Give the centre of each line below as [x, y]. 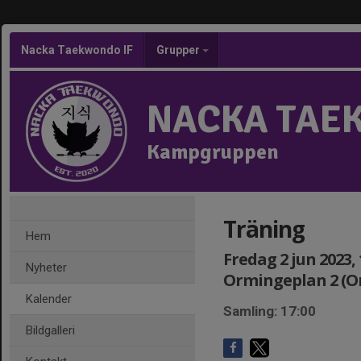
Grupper [179, 50]
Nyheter [46, 268]
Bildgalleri [50, 330]
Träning [264, 229]
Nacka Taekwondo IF [77, 50]
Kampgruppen [213, 152]
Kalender [49, 299]
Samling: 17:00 [270, 311]
